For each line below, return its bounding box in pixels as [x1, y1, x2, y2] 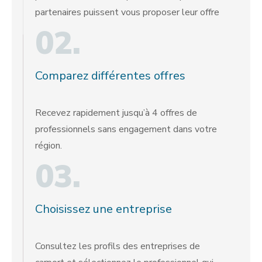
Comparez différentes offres [35, 68, 185, 84]
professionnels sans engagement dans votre [35, 123, 217, 136]
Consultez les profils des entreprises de [35, 240, 200, 253]
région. [35, 139, 62, 152]
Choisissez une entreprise [35, 201, 172, 217]
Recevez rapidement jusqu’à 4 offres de [35, 106, 197, 119]
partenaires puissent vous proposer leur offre [35, 6, 219, 19]
